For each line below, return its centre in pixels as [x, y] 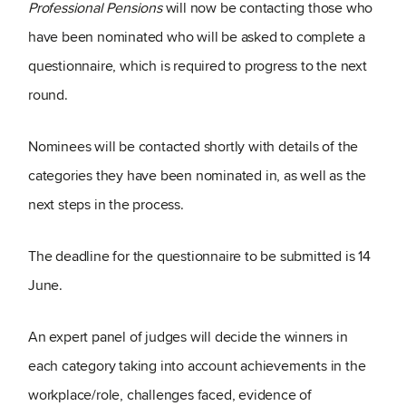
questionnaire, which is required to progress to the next [198, 66]
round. [48, 95]
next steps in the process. [106, 205]
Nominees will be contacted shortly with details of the [193, 147]
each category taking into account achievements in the [197, 366]
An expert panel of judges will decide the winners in [188, 337]
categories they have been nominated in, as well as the [198, 176]
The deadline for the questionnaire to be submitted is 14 [199, 256]
